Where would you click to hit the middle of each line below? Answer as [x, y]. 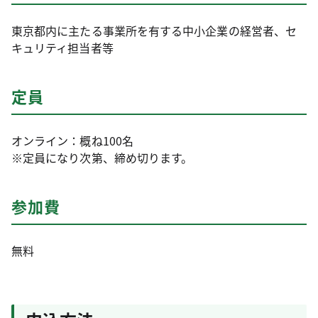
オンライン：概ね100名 [72, 141]
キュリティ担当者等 [62, 48]
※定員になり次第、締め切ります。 [102, 158]
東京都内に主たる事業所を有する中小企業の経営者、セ [154, 31]
